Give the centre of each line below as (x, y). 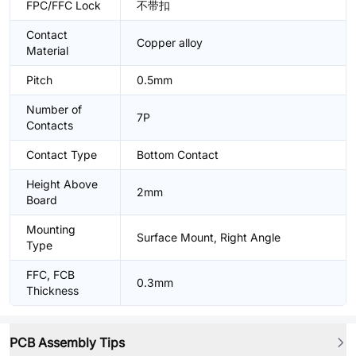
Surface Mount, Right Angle (209, 237)
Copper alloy (170, 43)
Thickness (52, 290)
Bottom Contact (178, 155)
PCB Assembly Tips (67, 342)
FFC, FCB (50, 275)
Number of (54, 109)
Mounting (51, 229)
